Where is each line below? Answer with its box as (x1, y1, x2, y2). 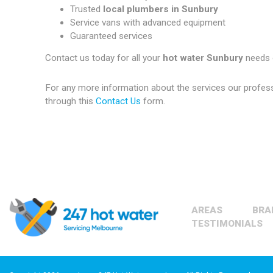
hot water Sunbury (163, 52, 246, 63)
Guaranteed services (69, 30, 152, 42)
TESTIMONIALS (191, 218, 263, 230)
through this (45, 95, 96, 107)
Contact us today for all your (45, 52, 163, 63)
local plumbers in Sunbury (102, 4, 218, 15)
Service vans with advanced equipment (69, 17, 225, 29)
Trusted (69, 4, 103, 15)
